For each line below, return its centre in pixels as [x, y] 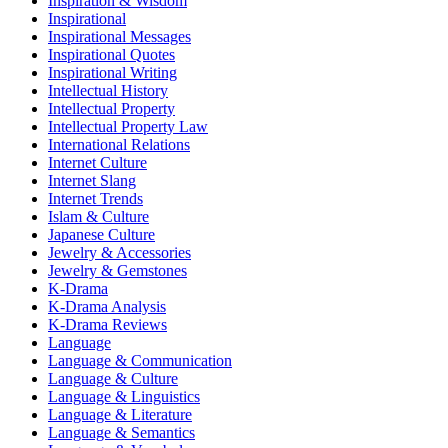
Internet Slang [92, 181]
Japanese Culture [101, 235]
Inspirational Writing [112, 73]
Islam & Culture [98, 217]
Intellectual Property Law [128, 127]
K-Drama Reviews [107, 325]
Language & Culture [113, 379]
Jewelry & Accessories [119, 253]
